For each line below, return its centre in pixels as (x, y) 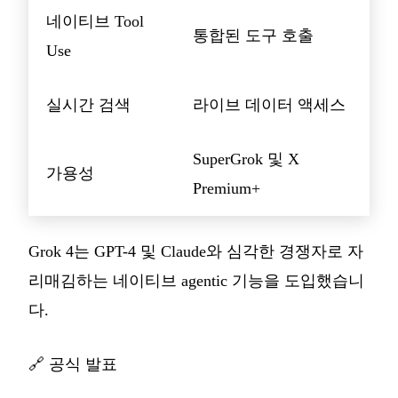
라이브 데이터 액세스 (269, 105)
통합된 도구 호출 (253, 36)
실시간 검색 (88, 105)
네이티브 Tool (95, 22)
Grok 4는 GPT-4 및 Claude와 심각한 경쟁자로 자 (196, 252)
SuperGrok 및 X (246, 159)
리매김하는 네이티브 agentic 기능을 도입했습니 (196, 281)
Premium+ (227, 189)
